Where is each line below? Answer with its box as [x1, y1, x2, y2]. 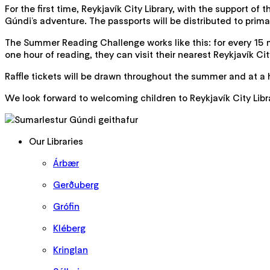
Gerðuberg [53, 178, 99, 190]
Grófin [53, 199, 80, 212]
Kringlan [53, 243, 88, 256]
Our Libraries [29, 134, 83, 147]
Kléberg [53, 221, 86, 234]
